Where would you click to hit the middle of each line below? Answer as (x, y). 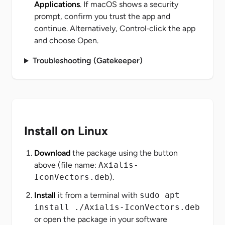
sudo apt (160, 195)
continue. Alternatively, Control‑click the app (115, 29)
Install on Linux (66, 131)
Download (52, 153)
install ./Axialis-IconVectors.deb (117, 207)
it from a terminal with (98, 195)
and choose (56, 41)
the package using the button (124, 153)
